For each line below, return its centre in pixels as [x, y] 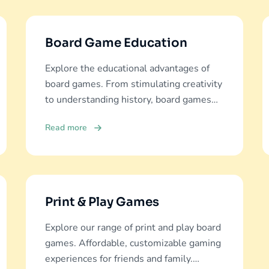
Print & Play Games [102, 202]
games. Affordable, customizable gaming [133, 243]
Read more [66, 128]
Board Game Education [116, 43]
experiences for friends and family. [119, 259]
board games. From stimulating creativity [133, 84]
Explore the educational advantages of [127, 68]
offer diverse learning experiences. [119, 115]
